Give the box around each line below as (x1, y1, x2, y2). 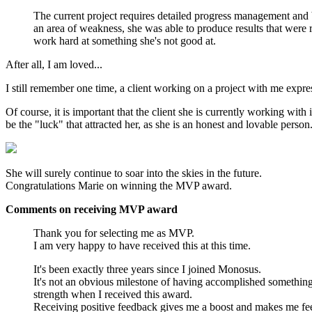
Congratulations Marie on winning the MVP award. (6, 179, 232, 192)
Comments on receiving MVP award (6, 203, 178, 215)
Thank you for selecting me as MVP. (33, 226, 194, 239)
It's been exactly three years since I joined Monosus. (33, 263, 261, 275)
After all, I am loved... (6, 58, 102, 70)
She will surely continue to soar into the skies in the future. (6, 166, 262, 179)
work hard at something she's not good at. (33, 34, 216, 47)
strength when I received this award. (33, 288, 192, 300)
